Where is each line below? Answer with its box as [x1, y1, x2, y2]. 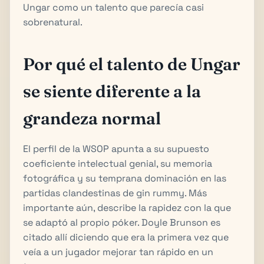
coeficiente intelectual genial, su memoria [23, 157, 212, 170]
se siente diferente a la [23, 80, 201, 101]
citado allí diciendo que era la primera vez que [23, 230, 229, 243]
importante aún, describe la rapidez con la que [23, 201, 231, 214]
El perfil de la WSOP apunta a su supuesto [23, 142, 209, 155]
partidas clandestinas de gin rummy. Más [23, 186, 207, 199]
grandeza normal [23, 107, 161, 128]
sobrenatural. [23, 15, 82, 28]
